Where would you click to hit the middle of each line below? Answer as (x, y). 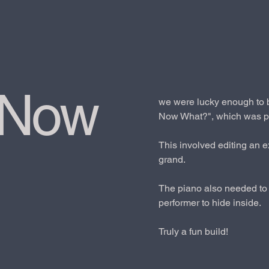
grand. (172, 159)
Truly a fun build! (193, 231)
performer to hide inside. (210, 203)
